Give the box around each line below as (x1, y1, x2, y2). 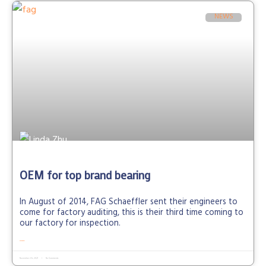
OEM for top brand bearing (20, 167, 151, 183)
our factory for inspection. (20, 216, 121, 233)
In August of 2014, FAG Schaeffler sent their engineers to (20, 195, 237, 211)
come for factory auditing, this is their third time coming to (20, 205, 243, 222)
